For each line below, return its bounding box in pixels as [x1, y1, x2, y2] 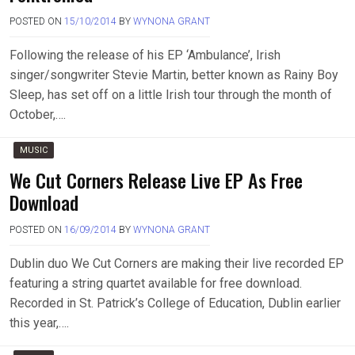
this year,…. [10, 315, 69, 330]
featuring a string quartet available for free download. [10, 276, 302, 291]
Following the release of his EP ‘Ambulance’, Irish [10, 48, 281, 63]
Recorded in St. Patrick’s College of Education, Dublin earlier [10, 296, 341, 311]
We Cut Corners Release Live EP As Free [10, 166, 303, 194]
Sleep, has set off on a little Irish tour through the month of [10, 87, 332, 102]
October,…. [10, 107, 66, 122]
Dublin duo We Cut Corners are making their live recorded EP [10, 256, 344, 271]
